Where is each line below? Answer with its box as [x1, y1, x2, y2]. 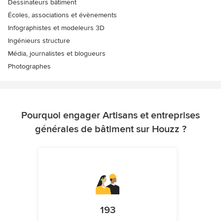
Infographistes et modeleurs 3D [8, 23, 105, 32]
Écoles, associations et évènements [8, 10, 117, 19]
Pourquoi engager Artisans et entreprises [21, 109, 200, 121]
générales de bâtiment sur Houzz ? [35, 123, 186, 135]
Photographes [8, 62, 51, 71]
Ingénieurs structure [8, 36, 70, 45]
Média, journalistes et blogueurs [8, 49, 106, 58]
